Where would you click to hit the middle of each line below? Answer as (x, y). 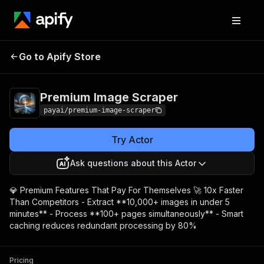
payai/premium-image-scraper (99, 110)
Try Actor (132, 140)
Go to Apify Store (60, 57)
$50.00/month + (212, 55)
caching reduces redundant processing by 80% (103, 225)
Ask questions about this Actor (133, 163)
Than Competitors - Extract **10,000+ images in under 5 (120, 202)
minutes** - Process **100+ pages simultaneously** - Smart (126, 214)
